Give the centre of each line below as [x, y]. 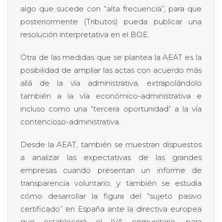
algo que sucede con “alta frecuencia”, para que [111, 8]
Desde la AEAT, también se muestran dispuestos [111, 144]
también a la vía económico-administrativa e [111, 96]
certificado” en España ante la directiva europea [111, 209]
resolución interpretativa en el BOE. [85, 34]
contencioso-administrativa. [70, 121]
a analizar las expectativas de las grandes [111, 157]
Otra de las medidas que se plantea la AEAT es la [111, 57]
